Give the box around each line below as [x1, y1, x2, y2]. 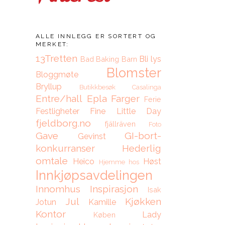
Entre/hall [36, 93, 82, 104]
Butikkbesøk [79, 83, 116, 91]
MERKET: [36, 41, 69, 48]
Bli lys [139, 54, 162, 64]
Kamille [88, 197, 117, 207]
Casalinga [132, 83, 161, 91]
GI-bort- [125, 130, 161, 141]
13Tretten [36, 53, 77, 64]
